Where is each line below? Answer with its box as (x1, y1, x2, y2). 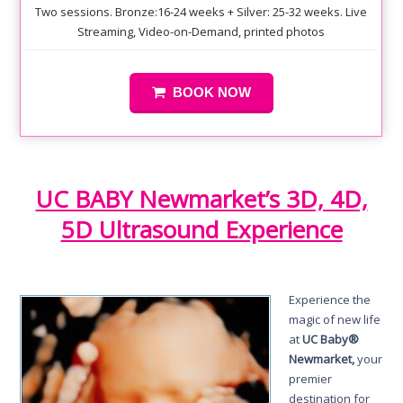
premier (289, 371, 333, 388)
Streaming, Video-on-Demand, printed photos (77, 23, 326, 40)
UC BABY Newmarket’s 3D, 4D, (35, 183, 368, 216)
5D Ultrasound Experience (60, 213, 343, 246)
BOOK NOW (172, 85, 251, 101)
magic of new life (289, 311, 381, 328)
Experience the (289, 291, 372, 309)
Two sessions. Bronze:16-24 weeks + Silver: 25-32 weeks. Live (35, 4, 368, 21)
